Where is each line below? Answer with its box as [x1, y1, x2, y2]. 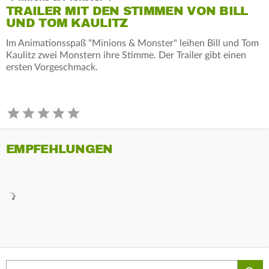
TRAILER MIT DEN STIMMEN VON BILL [6, 3, 248, 19]
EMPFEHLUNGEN [6, 141, 113, 157]
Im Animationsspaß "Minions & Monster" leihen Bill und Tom [6, 38, 259, 48]
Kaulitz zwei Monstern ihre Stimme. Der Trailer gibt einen [6, 50, 246, 60]
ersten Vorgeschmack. [6, 62, 98, 72]
